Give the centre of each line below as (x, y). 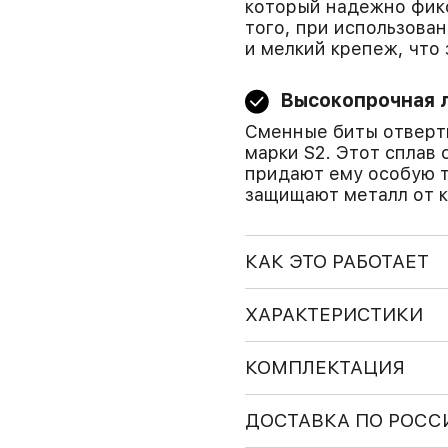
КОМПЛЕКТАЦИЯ (324, 367)
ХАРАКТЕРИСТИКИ (333, 314)
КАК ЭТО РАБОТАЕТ (336, 261)
